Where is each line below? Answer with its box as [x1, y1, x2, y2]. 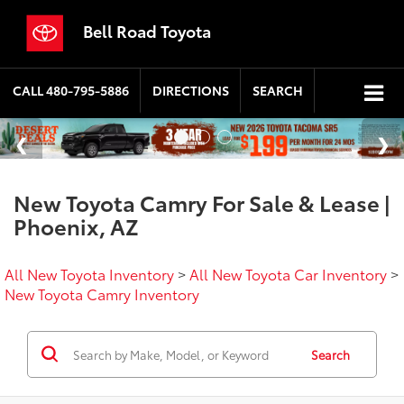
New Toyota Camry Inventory [5, 282, 199, 304]
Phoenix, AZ [14, 209, 139, 241]
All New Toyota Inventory [5, 262, 174, 284]
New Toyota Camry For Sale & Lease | [14, 186, 390, 217]
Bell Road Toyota [83, 19, 211, 42]
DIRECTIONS [152, 81, 229, 100]
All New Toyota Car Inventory [189, 262, 387, 284]
